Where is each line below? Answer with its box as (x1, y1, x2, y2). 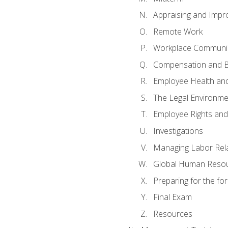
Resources (153, 208, 192, 219)
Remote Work (153, 25, 203, 37)
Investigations (153, 125, 203, 137)
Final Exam (153, 191, 192, 203)
